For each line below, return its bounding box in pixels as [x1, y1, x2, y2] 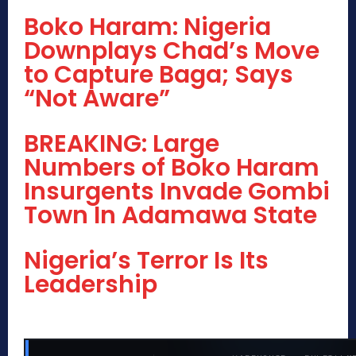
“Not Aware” [24, 82, 170, 116]
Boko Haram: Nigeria [24, 10, 271, 44]
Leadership [24, 268, 157, 302]
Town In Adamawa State [24, 199, 317, 233]
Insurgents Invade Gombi [24, 175, 330, 209]
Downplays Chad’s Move [24, 34, 319, 68]
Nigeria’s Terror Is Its [24, 244, 269, 278]
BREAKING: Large [24, 127, 219, 161]
